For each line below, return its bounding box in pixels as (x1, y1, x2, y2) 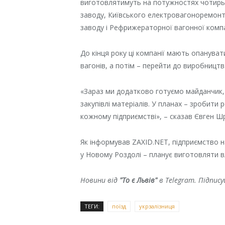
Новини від (80, 175, 120, 185)
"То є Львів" (120, 175, 158, 185)
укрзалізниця (139, 202, 175, 210)
